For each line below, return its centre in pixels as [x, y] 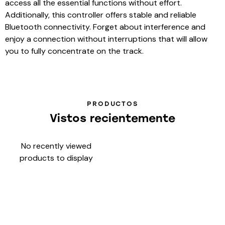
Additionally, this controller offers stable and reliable [101, 15]
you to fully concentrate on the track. [74, 51]
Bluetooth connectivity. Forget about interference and [105, 27]
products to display [56, 158]
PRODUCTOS [113, 104]
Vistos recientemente [113, 119]
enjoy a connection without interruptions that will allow [106, 39]
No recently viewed [56, 146]
